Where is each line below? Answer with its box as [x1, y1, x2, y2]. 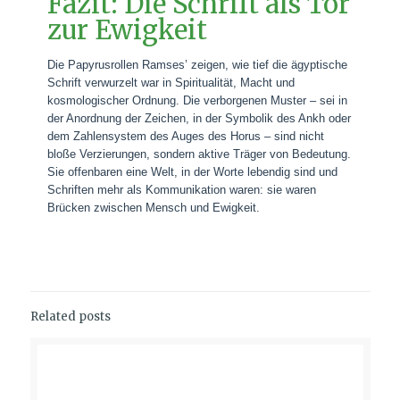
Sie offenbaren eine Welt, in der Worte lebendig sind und [47, 165, 338, 179]
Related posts [29, 309, 111, 324]
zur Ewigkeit [47, 13, 208, 46]
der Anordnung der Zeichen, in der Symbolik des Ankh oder [47, 112, 352, 125]
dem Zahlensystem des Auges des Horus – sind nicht [47, 129, 325, 143]
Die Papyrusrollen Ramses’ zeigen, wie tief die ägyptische [47, 58, 348, 71]
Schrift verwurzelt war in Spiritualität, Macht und [47, 76, 296, 89]
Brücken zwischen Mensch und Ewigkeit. [47, 201, 261, 214]
